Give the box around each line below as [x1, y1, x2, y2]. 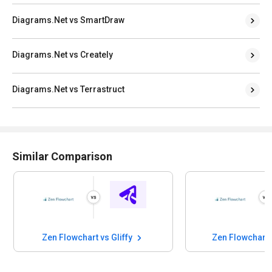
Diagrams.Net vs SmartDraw [12, 15, 124, 25]
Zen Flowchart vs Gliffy [42, 232, 134, 242]
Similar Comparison [12, 149, 112, 163]
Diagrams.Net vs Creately [12, 49, 113, 59]
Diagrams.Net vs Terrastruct [12, 84, 124, 94]
